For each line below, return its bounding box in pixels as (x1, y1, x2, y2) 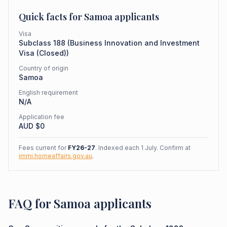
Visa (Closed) (19, 49, 66, 57)
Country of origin (19, 64, 68, 72)
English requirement (19, 89, 78, 96)
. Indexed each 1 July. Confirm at (95, 144, 191, 152)
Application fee (19, 113, 64, 121)
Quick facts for (19, 11, 84, 23)
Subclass (19, 39, 53, 47)
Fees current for (19, 144, 68, 152)
